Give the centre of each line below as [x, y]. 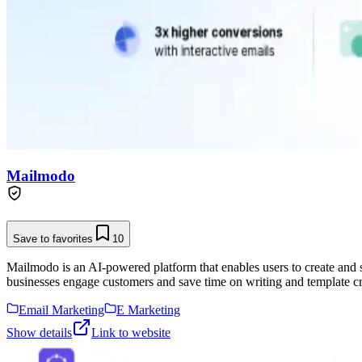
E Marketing [148, 310]
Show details [39, 333]
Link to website [131, 333]
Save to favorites [53, 239]
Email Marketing [61, 310]
